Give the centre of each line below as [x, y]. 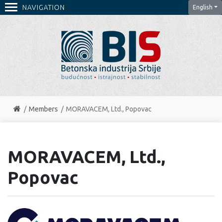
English [202, 7]
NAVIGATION [44, 7]
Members [44, 109]
